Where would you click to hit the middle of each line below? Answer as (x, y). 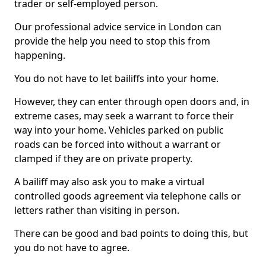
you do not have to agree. (72, 248)
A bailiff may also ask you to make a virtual (109, 182)
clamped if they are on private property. (103, 159)
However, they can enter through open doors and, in (132, 102)
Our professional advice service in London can (118, 27)
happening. (40, 55)
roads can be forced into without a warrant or (118, 144)
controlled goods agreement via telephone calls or (128, 196)
